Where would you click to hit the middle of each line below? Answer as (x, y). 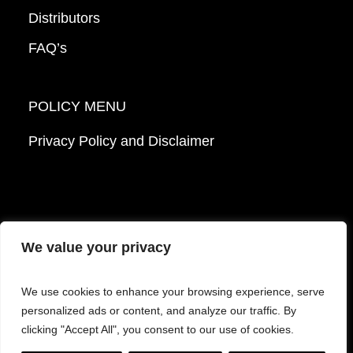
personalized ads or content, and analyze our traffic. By (159, 310)
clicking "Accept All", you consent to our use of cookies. (158, 329)
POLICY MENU (77, 107)
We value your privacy (96, 247)
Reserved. (176, 310)
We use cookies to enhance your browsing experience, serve (173, 292)
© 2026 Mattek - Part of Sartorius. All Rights (176, 291)
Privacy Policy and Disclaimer (121, 141)
